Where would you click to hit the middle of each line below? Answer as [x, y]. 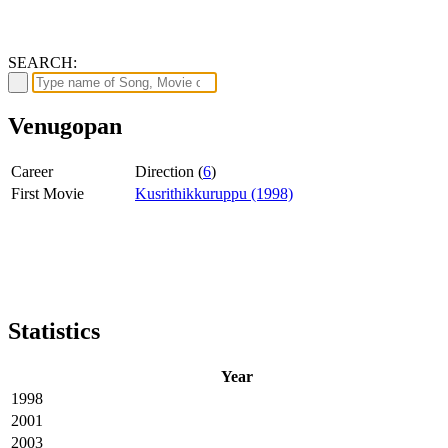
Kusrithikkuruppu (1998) [214, 193]
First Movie [47, 193]
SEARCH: [42, 62]
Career [32, 171]
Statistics [54, 330]
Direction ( [169, 171]
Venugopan [65, 125]
